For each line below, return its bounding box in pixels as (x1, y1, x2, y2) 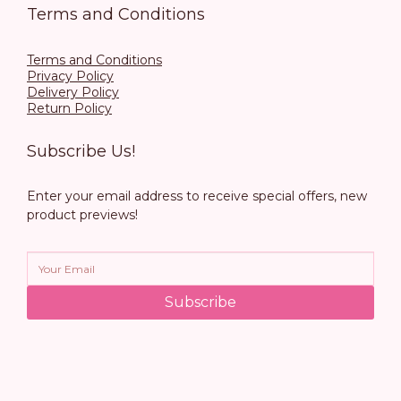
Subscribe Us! (27, 141, 135, 161)
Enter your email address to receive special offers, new (27, 188, 367, 204)
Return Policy (27, 100, 112, 116)
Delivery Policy (27, 84, 119, 100)
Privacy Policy (27, 68, 114, 84)
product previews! (27, 207, 138, 223)
